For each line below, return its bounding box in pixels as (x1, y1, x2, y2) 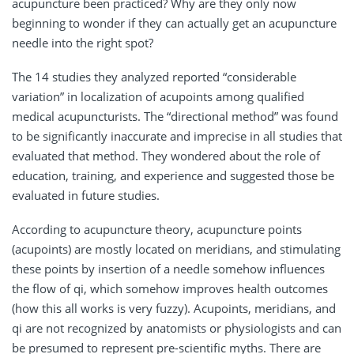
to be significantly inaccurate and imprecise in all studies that (12, 128, 342, 145)
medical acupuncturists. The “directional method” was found (12, 108, 338, 125)
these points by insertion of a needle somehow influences (12, 261, 325, 277)
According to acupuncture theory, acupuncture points (12, 221, 302, 238)
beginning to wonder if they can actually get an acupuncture (12, 15, 337, 32)
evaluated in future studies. (12, 187, 160, 204)
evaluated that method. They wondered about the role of (12, 148, 320, 164)
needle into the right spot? (12, 35, 153, 51)
